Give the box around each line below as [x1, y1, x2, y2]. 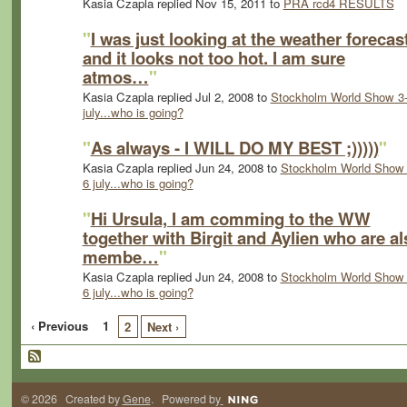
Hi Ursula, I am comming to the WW [90, 205, 371, 231]
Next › [147, 318, 180, 336]
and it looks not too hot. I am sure [82, 45, 345, 70]
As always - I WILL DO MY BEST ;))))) [90, 134, 379, 160]
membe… [82, 243, 159, 269]
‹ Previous [31, 317, 89, 335]
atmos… [82, 64, 149, 89]
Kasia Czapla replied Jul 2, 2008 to [82, 88, 271, 106]
